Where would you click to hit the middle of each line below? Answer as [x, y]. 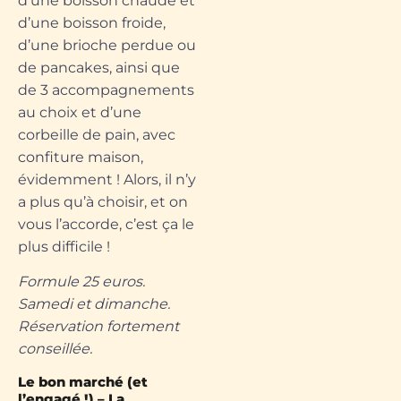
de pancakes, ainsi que [99, 68]
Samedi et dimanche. [94, 304]
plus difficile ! [64, 247]
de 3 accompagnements [106, 90]
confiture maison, [81, 158]
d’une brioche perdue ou [107, 46]
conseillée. [55, 349]
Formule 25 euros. [81, 282]
